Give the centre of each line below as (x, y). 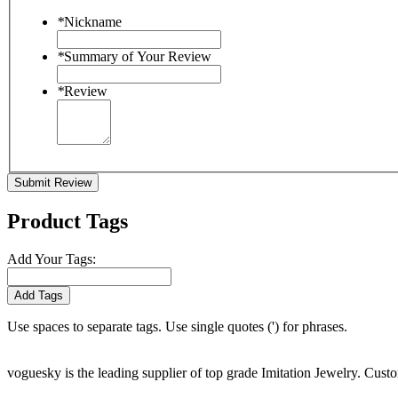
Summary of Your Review (138, 57)
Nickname (93, 22)
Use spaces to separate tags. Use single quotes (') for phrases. (177, 327)
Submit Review (53, 183)
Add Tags (39, 296)
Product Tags (68, 222)
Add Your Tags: (52, 259)
